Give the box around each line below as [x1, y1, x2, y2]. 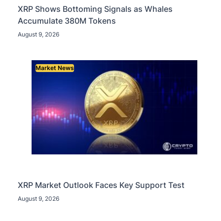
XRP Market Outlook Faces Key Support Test [18, 180, 184, 190]
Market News [36, 64, 74, 72]
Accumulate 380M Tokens [18, 15, 116, 26]
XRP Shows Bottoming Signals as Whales [18, 3, 173, 14]
